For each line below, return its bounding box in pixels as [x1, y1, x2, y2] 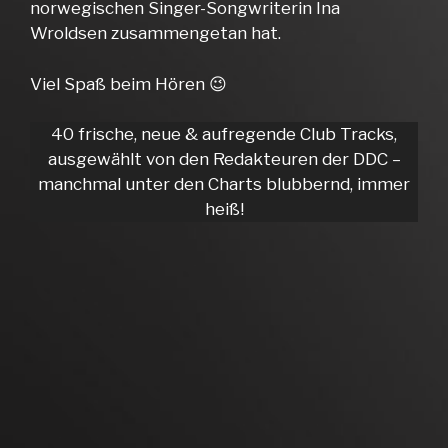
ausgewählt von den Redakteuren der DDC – [47, 149, 401, 170]
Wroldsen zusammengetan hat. [30, 23, 281, 44]
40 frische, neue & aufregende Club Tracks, [51, 124, 397, 145]
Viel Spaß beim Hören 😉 [30, 73, 227, 94]
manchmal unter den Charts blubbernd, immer [38, 174, 410, 195]
